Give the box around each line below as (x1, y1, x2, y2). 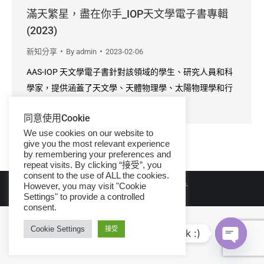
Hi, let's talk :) (136, 227, 200, 239)
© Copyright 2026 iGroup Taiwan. (75, 179, 189, 188)
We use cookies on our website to (24, 128, 153, 138)
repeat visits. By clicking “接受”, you (24, 160, 161, 170)
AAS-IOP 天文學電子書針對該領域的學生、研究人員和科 (27, 67, 233, 77)
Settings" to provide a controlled (24, 192, 144, 202)
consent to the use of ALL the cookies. (24, 171, 169, 180)
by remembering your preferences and (24, 150, 171, 159)
